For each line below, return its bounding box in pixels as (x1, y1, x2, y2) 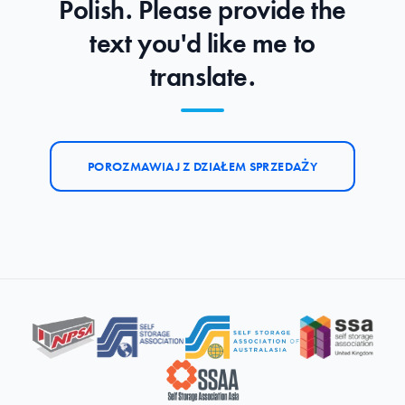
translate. (149, 60, 256, 94)
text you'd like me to (89, 26, 316, 61)
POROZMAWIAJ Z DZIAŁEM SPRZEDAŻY (88, 158, 317, 174)
